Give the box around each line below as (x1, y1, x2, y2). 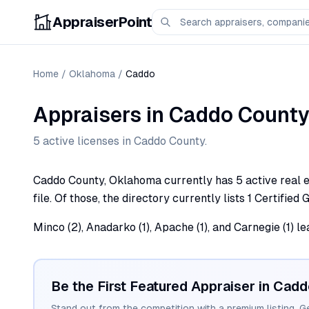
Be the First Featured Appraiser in (51, 279, 273, 294)
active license (40, 134, 114, 148)
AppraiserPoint (52, 14, 152, 30)
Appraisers (33, 103, 141, 127)
